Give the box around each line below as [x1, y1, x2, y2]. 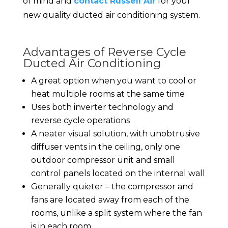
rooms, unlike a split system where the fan [31, 208, 202, 218]
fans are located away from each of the [31, 195, 189, 205]
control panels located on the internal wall [31, 168, 205, 179]
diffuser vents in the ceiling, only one [31, 142, 180, 152]
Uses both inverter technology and [31, 102, 174, 112]
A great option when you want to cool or [31, 76, 196, 86]
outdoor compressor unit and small [31, 155, 175, 165]
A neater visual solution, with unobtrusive [31, 129, 200, 139]
